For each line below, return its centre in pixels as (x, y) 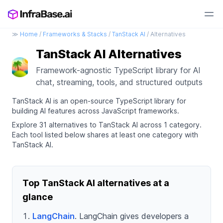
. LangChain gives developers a (132, 216)
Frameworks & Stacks (75, 34)
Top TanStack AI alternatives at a (96, 183)
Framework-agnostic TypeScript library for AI (118, 70)
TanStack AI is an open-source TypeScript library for (99, 101)
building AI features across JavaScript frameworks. (96, 111)
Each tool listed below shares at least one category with (105, 135)
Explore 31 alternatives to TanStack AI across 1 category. (107, 125)
